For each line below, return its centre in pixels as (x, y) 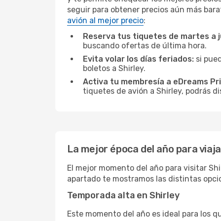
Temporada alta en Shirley (123, 195)
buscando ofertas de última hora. (145, 46)
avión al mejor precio (105, 20)
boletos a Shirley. (114, 68)
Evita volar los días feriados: (138, 59)
